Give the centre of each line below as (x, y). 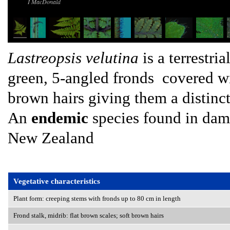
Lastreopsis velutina (73, 58)
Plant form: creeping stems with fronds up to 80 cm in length (97, 198)
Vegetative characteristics (57, 181)
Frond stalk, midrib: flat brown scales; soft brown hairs (89, 215)
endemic (60, 118)
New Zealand (51, 138)
